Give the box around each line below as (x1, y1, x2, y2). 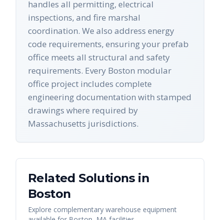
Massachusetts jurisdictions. (28, 117, 138, 129)
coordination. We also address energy (28, 25, 174, 36)
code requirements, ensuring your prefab (28, 38, 189, 50)
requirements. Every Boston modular (28, 64, 171, 76)
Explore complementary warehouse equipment (28, 204, 177, 214)
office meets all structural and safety (28, 51, 170, 63)
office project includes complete (28, 78, 152, 89)
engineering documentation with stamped (28, 91, 192, 103)
